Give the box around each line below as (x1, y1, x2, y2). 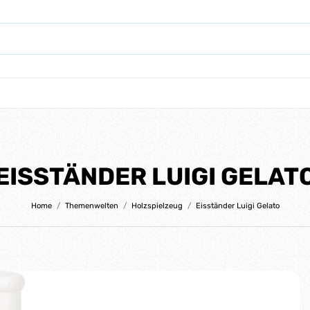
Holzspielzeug (131, 201, 183, 210)
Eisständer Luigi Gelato (195, 201, 280, 210)
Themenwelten (64, 201, 118, 210)
